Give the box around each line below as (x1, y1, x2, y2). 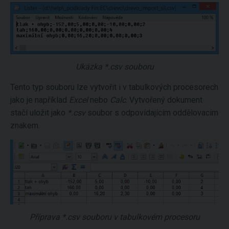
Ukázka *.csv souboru (75, 61, 154, 72)
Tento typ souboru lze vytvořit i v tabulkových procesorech (10, 82, 218, 92)
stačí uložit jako (10, 107, 67, 118)
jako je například (10, 95, 69, 105)
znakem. (10, 120, 40, 130)
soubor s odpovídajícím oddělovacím (85, 107, 218, 118)
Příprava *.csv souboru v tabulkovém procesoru (29, 212, 200, 222)
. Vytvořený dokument (126, 95, 202, 105)
